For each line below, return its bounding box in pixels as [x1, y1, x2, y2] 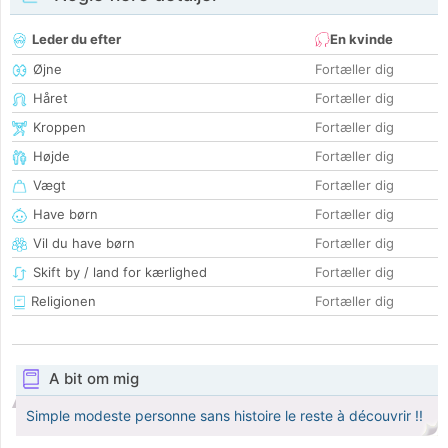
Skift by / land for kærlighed [33, 264, 207, 281]
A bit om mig [48, 369, 139, 389]
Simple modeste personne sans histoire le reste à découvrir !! [26, 407, 423, 425]
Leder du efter [32, 31, 121, 48]
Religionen [27, 293, 96, 310]
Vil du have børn [33, 235, 135, 252]
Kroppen [33, 119, 86, 136]
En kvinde [330, 31, 393, 48]
